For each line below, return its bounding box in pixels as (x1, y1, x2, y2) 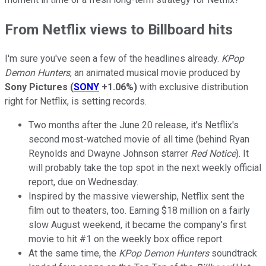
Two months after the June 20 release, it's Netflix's (28, 119, 239, 131)
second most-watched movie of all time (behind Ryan (28, 134, 249, 145)
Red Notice (191, 148, 236, 160)
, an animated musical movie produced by (70, 67, 240, 79)
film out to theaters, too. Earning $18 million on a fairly (28, 205, 250, 217)
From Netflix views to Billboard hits (5, 21, 233, 38)
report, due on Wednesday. (28, 176, 138, 188)
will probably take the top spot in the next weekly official (28, 162, 261, 174)
